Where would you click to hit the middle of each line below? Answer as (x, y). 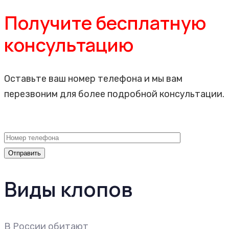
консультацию (69, 45)
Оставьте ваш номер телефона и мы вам (93, 79)
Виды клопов (68, 189)
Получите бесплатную (105, 23)
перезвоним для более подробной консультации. (114, 94)
